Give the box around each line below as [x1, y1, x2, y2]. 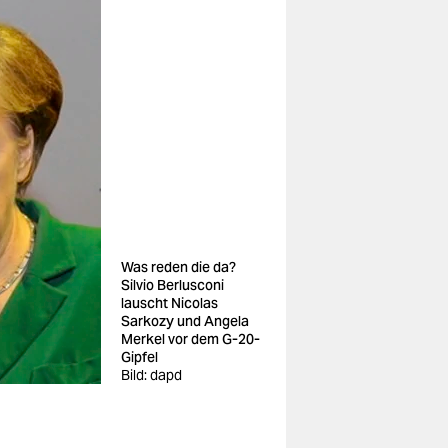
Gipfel [121, 348, 158, 366]
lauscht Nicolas [121, 294, 218, 312]
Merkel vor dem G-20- [121, 330, 260, 348]
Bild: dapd [121, 366, 182, 384]
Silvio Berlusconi [121, 276, 224, 294]
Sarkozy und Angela [121, 312, 249, 330]
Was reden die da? [121, 258, 236, 276]
